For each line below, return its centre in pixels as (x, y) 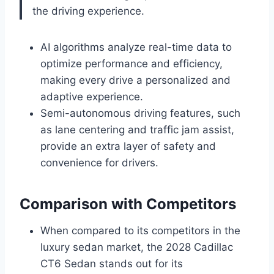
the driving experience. (88, 11)
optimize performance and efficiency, (131, 63)
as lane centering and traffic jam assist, (137, 129)
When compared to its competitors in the (140, 230)
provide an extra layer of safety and (128, 146)
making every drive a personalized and (135, 80)
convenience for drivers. (99, 162)
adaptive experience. (92, 96)
